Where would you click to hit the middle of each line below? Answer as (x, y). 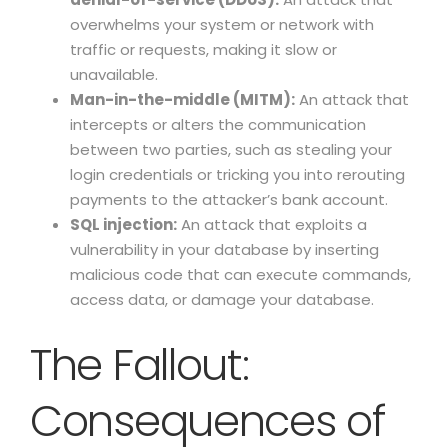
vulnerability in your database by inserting (224, 249)
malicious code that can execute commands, (240, 274)
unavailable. (114, 74)
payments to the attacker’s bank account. (229, 199)
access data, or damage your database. (222, 299)
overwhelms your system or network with (222, 24)
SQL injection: (123, 224)
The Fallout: (139, 365)
